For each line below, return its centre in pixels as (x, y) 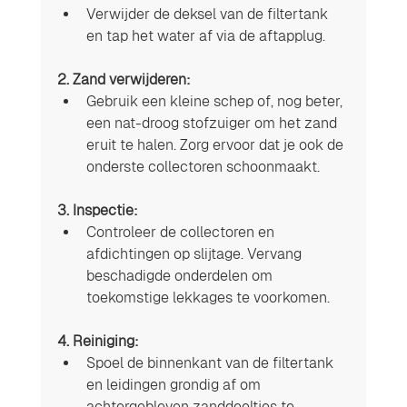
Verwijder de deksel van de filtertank (208, 14)
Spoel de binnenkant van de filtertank (211, 362)
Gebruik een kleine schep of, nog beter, (216, 101)
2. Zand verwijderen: (124, 79)
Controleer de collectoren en (182, 232)
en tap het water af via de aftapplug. (205, 35)
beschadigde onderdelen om (181, 275)
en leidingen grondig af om (175, 384)
